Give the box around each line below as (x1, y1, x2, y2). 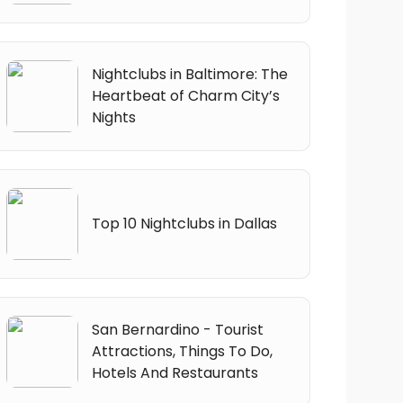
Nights (91, 106, 136, 128)
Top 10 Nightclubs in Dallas (91, 212, 277, 234)
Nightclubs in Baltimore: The (91, 63, 288, 85)
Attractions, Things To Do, (91, 340, 273, 362)
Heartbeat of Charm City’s (91, 85, 280, 106)
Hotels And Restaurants (91, 362, 258, 383)
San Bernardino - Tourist (91, 318, 264, 340)
